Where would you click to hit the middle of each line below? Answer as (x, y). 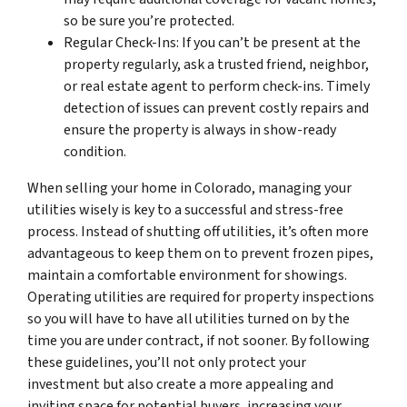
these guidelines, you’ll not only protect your (167, 362)
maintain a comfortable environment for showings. (187, 275)
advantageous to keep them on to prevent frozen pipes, (200, 253)
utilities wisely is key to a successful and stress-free (185, 209)
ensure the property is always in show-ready (200, 129)
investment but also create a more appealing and (180, 384)
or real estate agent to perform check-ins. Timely (217, 86)
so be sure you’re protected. (149, 20)
